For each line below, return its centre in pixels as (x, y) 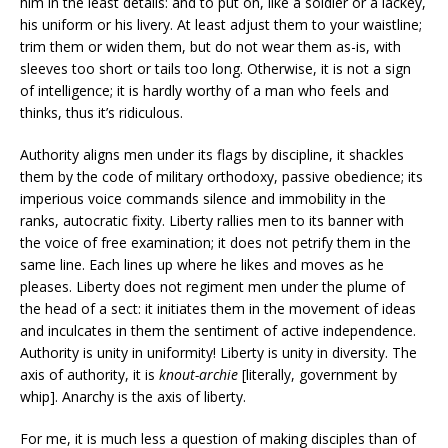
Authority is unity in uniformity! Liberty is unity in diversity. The (218, 352)
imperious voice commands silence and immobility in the (203, 198)
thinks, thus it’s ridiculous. (101, 112)
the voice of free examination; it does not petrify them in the (215, 242)
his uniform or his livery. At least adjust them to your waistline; (221, 24)
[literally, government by (317, 374)
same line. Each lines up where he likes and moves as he (202, 264)
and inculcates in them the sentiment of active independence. (218, 330)
